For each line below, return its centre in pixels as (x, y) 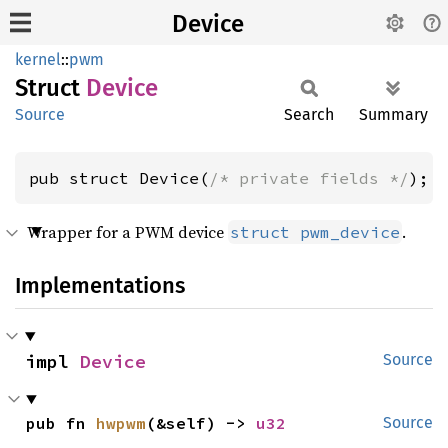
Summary (393, 114)
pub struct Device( (119, 178)
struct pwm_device (315, 232)
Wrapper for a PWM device (127, 232)
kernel (38, 59)
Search (309, 114)
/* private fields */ (309, 178)
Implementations (100, 285)
